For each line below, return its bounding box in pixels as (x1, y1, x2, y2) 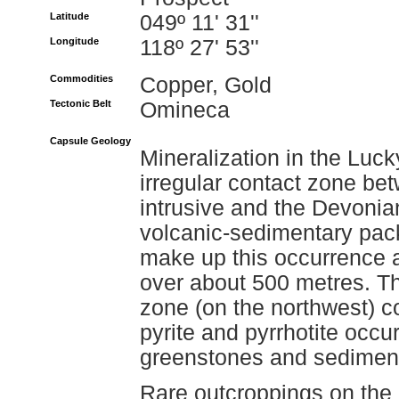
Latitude (50, 11, 89, 21)
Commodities (50, 73, 113, 84)
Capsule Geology (50, 135, 131, 146)
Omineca (140, 98, 230, 122)
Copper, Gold (140, 73, 272, 97)
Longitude (50, 36, 99, 46)
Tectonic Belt (50, 98, 111, 109)
